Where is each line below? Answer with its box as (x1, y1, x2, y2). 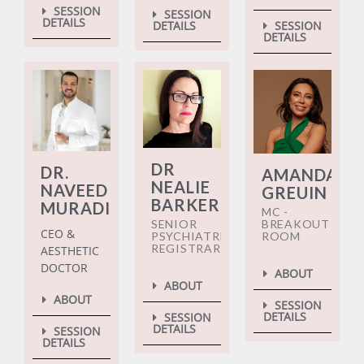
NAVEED (41, 180, 108, 201)
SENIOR (151, 217, 197, 232)
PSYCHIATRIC (151, 229, 233, 244)
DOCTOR (41, 260, 88, 276)
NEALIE (151, 177, 210, 197)
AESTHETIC (41, 243, 99, 259)
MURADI (41, 198, 110, 219)
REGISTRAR (151, 241, 221, 256)
